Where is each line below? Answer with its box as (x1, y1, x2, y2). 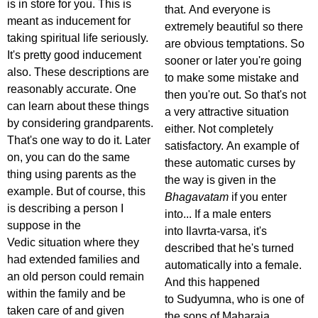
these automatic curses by (165, 157, 295, 170)
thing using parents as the (7, 168, 136, 181)
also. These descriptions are (7, 66, 149, 79)
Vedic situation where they (7, 236, 139, 249)
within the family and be (7, 287, 126, 300)
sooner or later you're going (165, 55, 302, 67)
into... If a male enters (165, 208, 271, 221)
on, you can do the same (7, 151, 130, 164)
